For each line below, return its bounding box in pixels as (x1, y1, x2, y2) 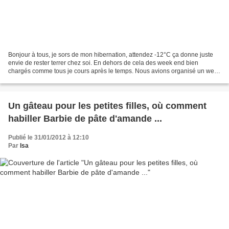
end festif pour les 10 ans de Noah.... (8, 75, 109, 83)
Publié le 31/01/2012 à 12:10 (8, 133, 89, 141)
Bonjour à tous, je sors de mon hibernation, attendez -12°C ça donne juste (8, 51, 213, 58)
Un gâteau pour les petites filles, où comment (8, 100, 207, 111)
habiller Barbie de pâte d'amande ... (8, 113, 162, 124)
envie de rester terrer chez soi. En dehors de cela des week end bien (8, 59, 198, 66)
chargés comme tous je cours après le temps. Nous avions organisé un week (8, 67, 221, 75)
